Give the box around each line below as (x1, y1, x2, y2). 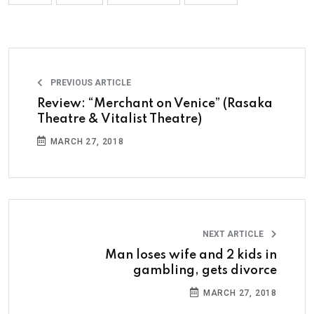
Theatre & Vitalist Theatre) (37, 112, 202, 125)
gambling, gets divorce (133, 264, 277, 277)
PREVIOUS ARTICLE (48, 77, 131, 88)
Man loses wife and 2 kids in (105, 248, 277, 261)
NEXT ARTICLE (203, 228, 266, 239)
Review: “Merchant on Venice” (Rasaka (37, 97, 273, 110)
